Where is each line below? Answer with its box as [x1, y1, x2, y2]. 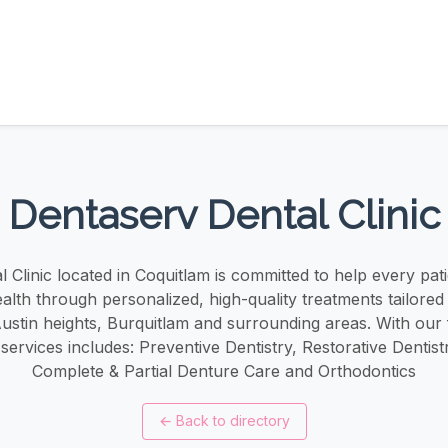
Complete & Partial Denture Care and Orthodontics [32, 360, 416, 381]
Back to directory [175, 412, 290, 430]
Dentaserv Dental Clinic [8, 190, 440, 238]
